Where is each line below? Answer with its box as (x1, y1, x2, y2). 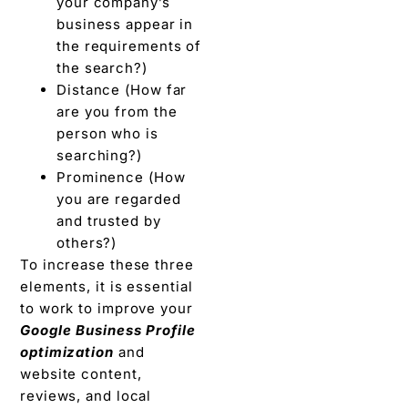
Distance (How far (56, 80, 188, 98)
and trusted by (56, 211, 161, 229)
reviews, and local (20, 386, 152, 404)
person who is (56, 124, 158, 142)
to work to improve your (20, 299, 193, 317)
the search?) (56, 58, 148, 76)
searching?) (56, 146, 142, 164)
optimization (20, 342, 114, 361)
